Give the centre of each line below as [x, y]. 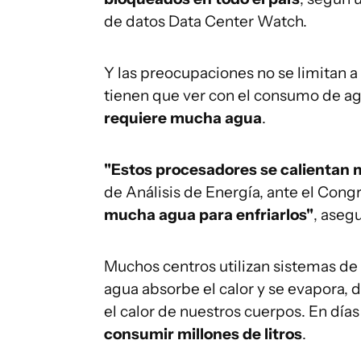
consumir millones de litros [203, 334]
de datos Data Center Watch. [205, 21]
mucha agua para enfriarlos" [209, 215]
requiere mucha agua [183, 118]
